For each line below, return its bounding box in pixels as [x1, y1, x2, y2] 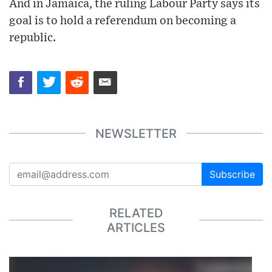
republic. [9, 32, 56, 44]
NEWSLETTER [95, 126, 177, 141]
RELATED [109, 205, 163, 220]
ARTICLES [107, 220, 165, 235]
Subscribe [209, 168, 255, 181]
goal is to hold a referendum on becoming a [9, 15, 236, 27]
